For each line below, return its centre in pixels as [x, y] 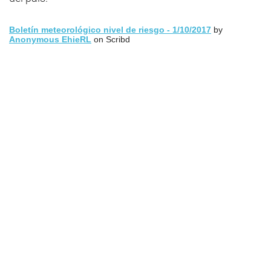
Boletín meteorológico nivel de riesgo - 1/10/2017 [110, 30]
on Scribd [111, 39]
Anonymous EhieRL [50, 39]
